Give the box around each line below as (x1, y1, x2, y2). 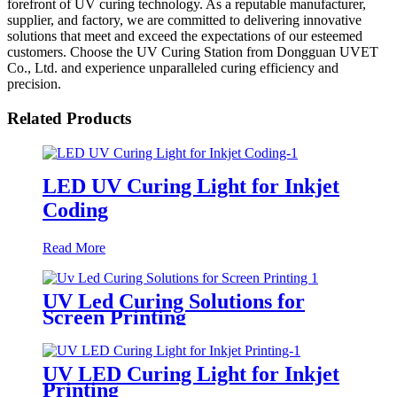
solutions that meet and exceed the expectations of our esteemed (7, 28, 362, 44)
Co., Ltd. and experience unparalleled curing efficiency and (7, 60, 339, 76)
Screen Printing (43, 305, 186, 329)
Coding (43, 198, 108, 222)
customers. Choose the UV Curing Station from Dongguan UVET (7, 44, 378, 60)
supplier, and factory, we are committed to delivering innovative (7, 12, 362, 28)
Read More (43, 239, 105, 255)
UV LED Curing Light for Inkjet (43, 362, 339, 385)
